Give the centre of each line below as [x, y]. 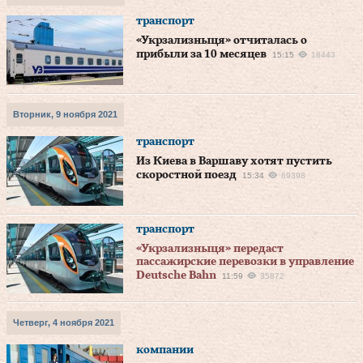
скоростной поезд [186, 175]
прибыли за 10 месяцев [201, 54]
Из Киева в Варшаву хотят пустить [234, 161]
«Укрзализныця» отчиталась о [222, 41]
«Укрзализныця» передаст [210, 249]
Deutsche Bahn [176, 275]
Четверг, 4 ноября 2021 [64, 322]
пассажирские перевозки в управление [245, 262]
